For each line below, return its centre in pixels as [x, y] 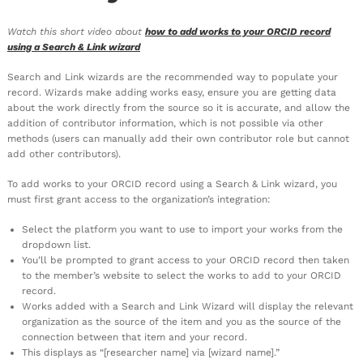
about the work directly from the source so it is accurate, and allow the [179, 107]
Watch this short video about [76, 31]
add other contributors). [64, 154]
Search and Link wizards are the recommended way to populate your [173, 77]
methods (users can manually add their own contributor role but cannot [178, 138]
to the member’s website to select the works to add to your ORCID [181, 275]
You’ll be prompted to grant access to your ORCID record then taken [186, 260]
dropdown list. [56, 244]
